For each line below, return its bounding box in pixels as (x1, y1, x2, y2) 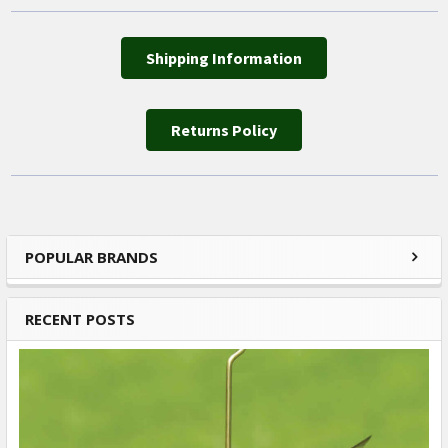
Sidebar (24, 256, 135, 298)
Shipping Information (146, 47, 302, 68)
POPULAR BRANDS (25, 246, 158, 267)
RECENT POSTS (25, 308, 135, 329)
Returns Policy (171, 119, 277, 140)
